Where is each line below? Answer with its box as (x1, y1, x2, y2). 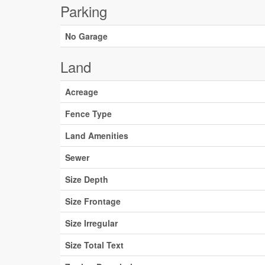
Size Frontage (65, 195, 121, 207)
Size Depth (65, 173, 108, 185)
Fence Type (65, 108, 112, 119)
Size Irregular (65, 217, 118, 229)
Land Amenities (65, 130, 128, 141)
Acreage (65, 86, 98, 98)
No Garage (65, 30, 108, 42)
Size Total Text (65, 239, 124, 251)
